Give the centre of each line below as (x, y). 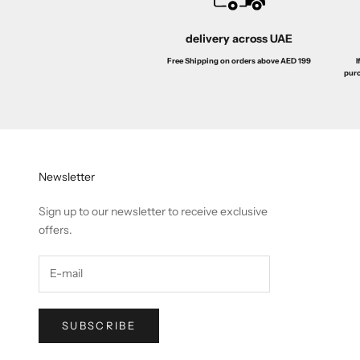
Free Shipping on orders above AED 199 (239, 60)
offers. (55, 229)
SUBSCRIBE (99, 325)
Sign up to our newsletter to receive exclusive (153, 211)
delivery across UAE (239, 38)
